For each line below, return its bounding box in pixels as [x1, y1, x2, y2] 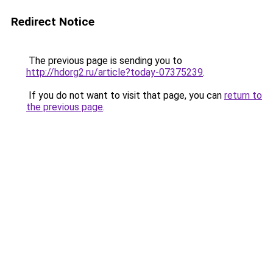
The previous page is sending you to [26, 55, 182, 66]
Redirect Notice [11, 15, 94, 29]
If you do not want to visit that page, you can [26, 90, 224, 101]
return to [224, 90, 262, 101]
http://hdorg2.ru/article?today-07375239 [26, 66, 203, 78]
